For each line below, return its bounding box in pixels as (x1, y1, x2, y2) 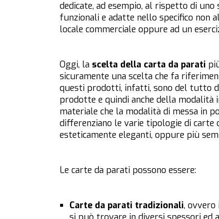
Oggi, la (60, 59, 92, 71)
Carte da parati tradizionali (69, 199, 184, 212)
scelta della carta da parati (92, 59, 206, 71)
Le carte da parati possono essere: (60, 164, 196, 176)
